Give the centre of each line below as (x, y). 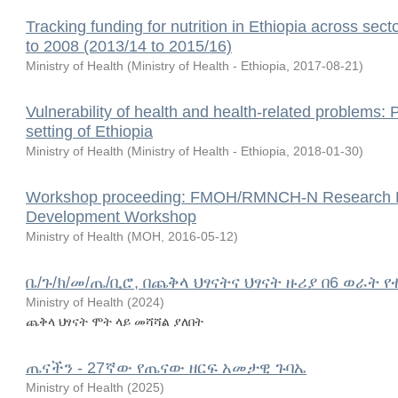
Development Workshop (111, 217)
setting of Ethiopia (89, 131)
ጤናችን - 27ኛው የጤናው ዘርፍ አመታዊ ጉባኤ (166, 368)
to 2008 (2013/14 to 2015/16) (129, 46)
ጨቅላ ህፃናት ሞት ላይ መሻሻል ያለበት (115, 322)
